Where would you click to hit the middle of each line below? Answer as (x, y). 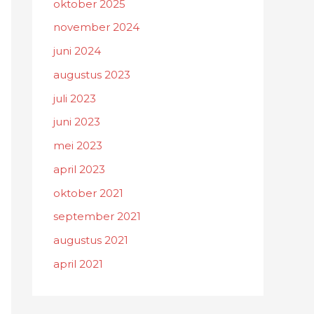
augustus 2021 (91, 240)
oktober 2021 (88, 193)
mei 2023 (78, 146)
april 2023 (79, 169)
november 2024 (96, 27)
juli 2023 (75, 98)
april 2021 (78, 264)
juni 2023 (77, 122)
